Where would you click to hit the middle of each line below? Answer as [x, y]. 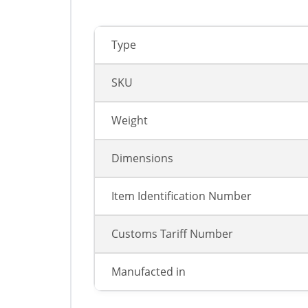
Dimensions [142, 158]
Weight [130, 121]
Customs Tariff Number [172, 234]
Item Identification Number [181, 196]
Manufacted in [148, 272]
